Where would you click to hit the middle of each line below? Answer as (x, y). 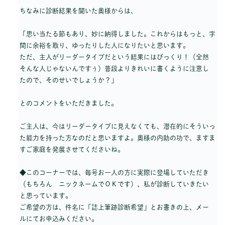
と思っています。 (46, 195)
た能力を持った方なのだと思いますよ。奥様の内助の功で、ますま (118, 138)
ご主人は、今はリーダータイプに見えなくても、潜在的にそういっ (118, 126)
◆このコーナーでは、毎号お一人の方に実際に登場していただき (114, 172)
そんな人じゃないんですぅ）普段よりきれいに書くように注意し (114, 68)
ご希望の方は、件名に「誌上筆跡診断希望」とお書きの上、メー (114, 207)
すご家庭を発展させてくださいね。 (72, 149)
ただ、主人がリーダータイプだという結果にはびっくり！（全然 (114, 57)
